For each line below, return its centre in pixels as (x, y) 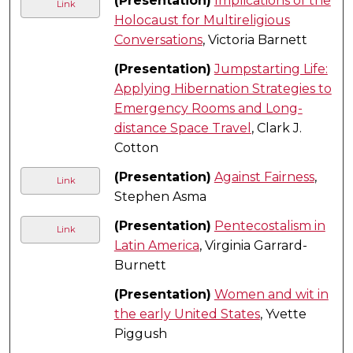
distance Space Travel (182, 128)
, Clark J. (276, 128)
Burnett (140, 265)
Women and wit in (271, 294)
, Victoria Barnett (255, 39)
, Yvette (283, 314)
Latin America (156, 245)
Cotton (136, 147)
